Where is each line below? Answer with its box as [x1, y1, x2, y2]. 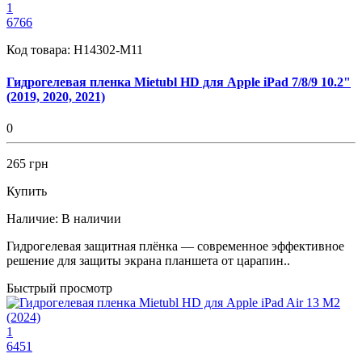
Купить [6, 183, 47, 198]
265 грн [6, 156, 48, 170]
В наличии [61, 211, 121, 225]
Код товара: [6, 43, 74, 57]
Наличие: [6, 211, 58, 225]
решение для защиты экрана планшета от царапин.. [6, 253, 290, 267]
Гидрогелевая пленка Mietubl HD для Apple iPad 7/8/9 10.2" [6, 74, 351, 89]
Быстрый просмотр [6, 280, 112, 295]
